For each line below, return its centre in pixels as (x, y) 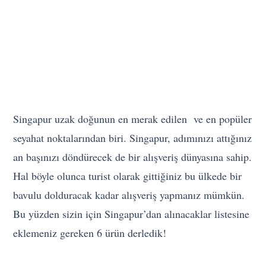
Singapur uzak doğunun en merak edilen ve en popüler (133, 119)
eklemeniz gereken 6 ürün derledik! (90, 233)
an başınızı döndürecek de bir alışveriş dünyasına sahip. (133, 157)
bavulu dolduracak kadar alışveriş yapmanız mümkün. (129, 195)
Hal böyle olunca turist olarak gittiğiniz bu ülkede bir (128, 176)
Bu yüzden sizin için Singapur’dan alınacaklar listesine (132, 214)
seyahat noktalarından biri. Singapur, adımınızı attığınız (133, 138)
